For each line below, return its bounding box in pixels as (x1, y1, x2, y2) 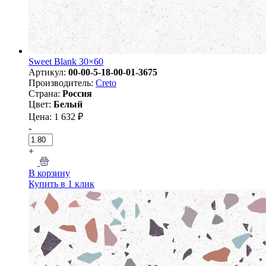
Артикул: (28, 66, 68, 77)
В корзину (28, 167, 70, 178)
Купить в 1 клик (28, 178, 94, 189)
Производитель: (28, 77, 96, 88)
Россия (62, 88, 92, 99)
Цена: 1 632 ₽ (28, 111, 83, 122)
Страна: (28, 88, 62, 99)
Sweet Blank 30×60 (28, 56, 103, 66)
